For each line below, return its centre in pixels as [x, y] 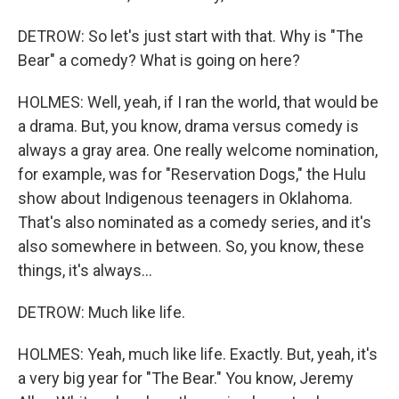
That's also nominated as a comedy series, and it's [195, 222]
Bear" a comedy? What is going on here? [159, 60]
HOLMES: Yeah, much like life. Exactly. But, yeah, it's [198, 354]
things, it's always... [85, 270]
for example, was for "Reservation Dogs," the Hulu [192, 174]
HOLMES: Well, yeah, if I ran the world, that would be [198, 102]
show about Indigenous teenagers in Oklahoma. [185, 198]
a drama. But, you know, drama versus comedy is [188, 126]
